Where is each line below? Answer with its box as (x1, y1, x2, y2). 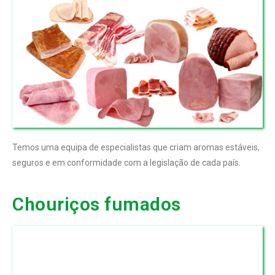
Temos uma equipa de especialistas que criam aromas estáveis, (12, 142, 260, 152)
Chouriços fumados (12, 193, 181, 215)
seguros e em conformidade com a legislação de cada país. (12, 157, 241, 168)
